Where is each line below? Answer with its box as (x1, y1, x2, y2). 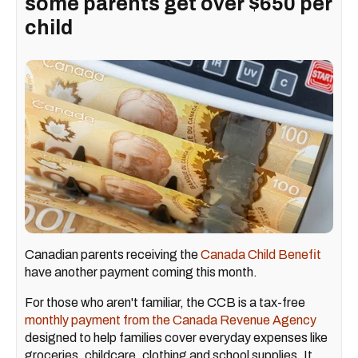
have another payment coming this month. (25, 265, 257, 279)
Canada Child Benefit (201, 247, 321, 261)
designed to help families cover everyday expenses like (25, 330, 328, 344)
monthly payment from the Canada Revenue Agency (25, 312, 316, 327)
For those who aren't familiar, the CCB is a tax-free (25, 295, 305, 309)
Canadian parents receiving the (25, 247, 201, 261)
